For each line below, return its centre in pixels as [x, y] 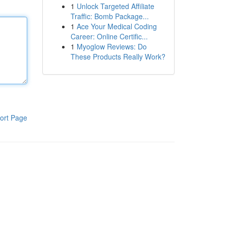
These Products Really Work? [118, 56]
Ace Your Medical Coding [117, 26]
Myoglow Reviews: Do [111, 46]
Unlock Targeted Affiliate [115, 6]
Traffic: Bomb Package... [109, 16]
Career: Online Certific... [109, 36]
